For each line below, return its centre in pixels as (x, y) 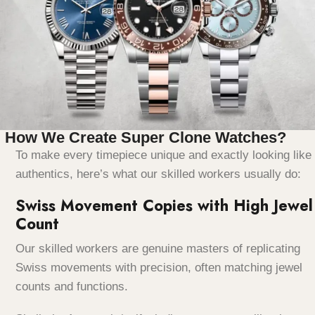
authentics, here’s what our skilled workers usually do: (160, 174)
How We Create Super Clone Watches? (146, 137)
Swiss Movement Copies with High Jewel (164, 206)
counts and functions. (73, 287)
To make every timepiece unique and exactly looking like (163, 155)
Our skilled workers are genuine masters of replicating (158, 249)
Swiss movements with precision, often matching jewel (159, 268)
